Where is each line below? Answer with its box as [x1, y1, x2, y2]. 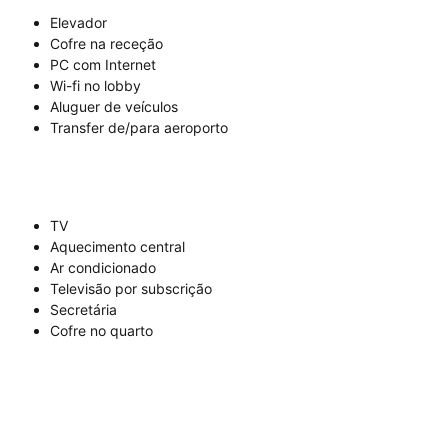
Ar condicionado [50, 259, 156, 277]
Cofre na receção [50, 35, 163, 53]
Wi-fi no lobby [50, 77, 141, 95]
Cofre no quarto [50, 322, 153, 340]
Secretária [50, 301, 117, 319]
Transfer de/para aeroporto [50, 119, 228, 137]
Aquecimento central [50, 238, 185, 256]
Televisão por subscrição [50, 280, 212, 298]
